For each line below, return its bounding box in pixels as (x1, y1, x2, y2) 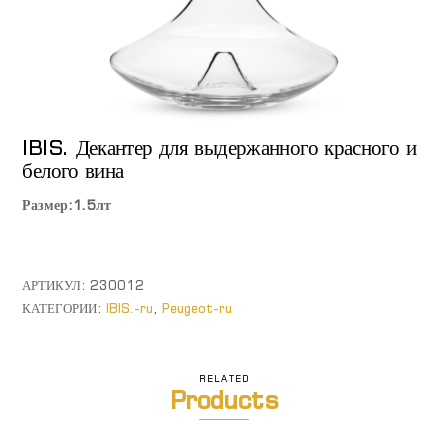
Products (169, 384, 279, 416)
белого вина (22, 157, 124, 184)
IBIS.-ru (106, 299, 154, 317)
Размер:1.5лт (22, 196, 112, 215)
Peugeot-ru (162, 299, 233, 317)
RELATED (198, 372, 250, 385)
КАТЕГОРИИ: (22, 299, 107, 317)
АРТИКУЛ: (22, 276, 91, 294)
